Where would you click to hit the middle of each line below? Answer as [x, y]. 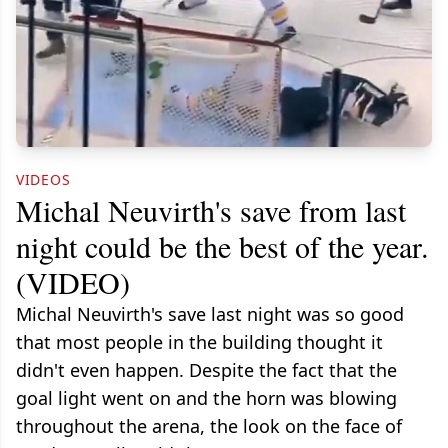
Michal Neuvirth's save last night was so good [210, 314]
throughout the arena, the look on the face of [209, 426]
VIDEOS [43, 180]
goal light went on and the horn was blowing [206, 398]
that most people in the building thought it [199, 342]
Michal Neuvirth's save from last [211, 210]
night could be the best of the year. [222, 246]
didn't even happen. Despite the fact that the [206, 370]
